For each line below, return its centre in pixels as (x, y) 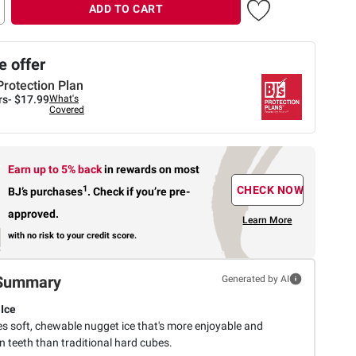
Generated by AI (255, 279)
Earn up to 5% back (56, 169)
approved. (34, 213)
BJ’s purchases (46, 191)
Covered (67, 109)
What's (64, 98)
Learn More (267, 221)
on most (180, 169)
